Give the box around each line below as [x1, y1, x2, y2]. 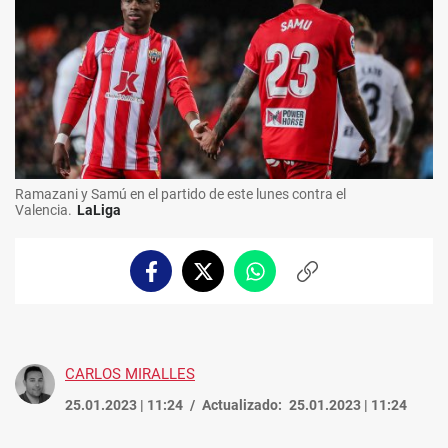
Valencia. [15, 202, 72, 219]
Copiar [305, 271, 351, 288]
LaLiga [77, 202, 121, 219]
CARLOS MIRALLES [65, 365, 195, 384]
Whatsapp [253, 271, 323, 288]
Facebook [149, 271, 213, 288]
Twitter [201, 271, 252, 288]
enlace [305, 291, 350, 308]
